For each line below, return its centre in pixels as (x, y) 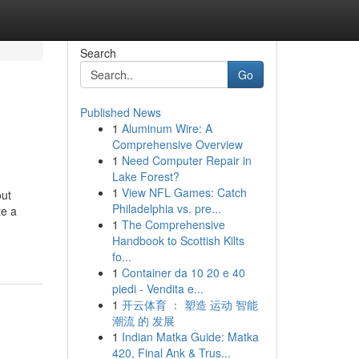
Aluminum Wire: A (167, 128)
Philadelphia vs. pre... (166, 208)
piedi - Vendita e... (157, 288)
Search (98, 53)
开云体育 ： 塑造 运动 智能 (190, 305)
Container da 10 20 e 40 (183, 272)
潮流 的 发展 (143, 321)
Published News (120, 112)
